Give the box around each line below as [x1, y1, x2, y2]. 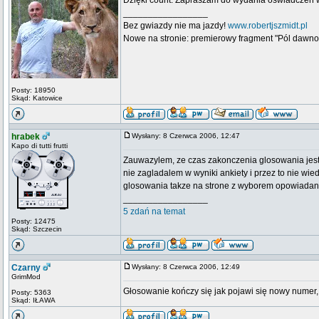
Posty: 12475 [11, 217, 56, 225]
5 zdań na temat [123, 206, 185, 216]
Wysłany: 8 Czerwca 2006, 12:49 [132, 263, 246, 271]
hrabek [11, 132, 40, 142]
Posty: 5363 [11, 288, 51, 296]
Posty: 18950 [11, 86, 56, 94]
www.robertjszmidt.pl [228, 21, 308, 31]
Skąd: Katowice [11, 94, 63, 102]
